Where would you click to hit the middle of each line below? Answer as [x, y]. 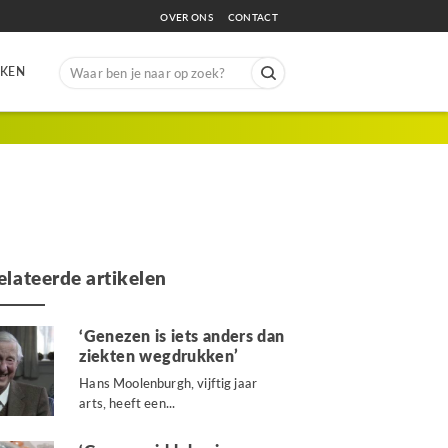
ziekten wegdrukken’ [159, 355]
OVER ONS [192, 17]
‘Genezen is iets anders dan [182, 335]
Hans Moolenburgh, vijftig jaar [168, 383]
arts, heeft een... [127, 403]
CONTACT [252, 17]
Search [78, 65]
